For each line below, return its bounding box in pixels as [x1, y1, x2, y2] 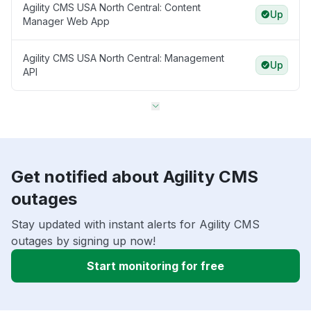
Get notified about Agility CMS [11, 167, 258, 187]
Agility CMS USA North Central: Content [23, 1, 201, 14]
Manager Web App [23, 15, 110, 28]
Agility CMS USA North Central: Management [23, 52, 224, 65]
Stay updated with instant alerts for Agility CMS [11, 217, 260, 232]
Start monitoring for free [87, 259, 224, 274]
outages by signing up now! [11, 234, 155, 249]
